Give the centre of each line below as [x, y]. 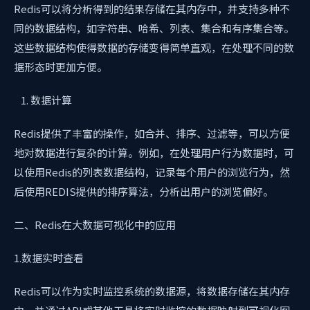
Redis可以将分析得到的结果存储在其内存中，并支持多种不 [152, 9]
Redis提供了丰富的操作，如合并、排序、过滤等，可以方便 [152, 133]
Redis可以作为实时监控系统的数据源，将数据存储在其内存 [152, 291]
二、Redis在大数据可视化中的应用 [95, 225]
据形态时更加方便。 [61, 67]
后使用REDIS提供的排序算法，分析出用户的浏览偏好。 [144, 191]
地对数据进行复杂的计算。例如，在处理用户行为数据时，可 [154, 153]
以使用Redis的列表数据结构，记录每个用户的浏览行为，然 [152, 172]
